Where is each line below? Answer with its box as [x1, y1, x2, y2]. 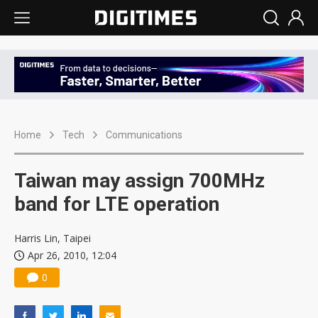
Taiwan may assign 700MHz [14, 169, 265, 193]
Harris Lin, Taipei [14, 231, 91, 246]
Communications [106, 129, 182, 141]
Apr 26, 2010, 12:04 [28, 248, 116, 263]
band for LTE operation [14, 192, 219, 216]
